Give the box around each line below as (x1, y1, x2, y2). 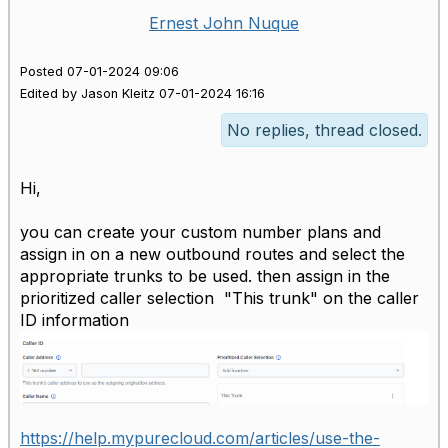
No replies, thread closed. (227, 120, 422, 141)
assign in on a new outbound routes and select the (20, 244, 405, 265)
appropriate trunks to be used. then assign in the (20, 266, 390, 287)
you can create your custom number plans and (20, 222, 381, 243)
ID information (20, 310, 129, 331)
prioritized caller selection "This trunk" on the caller (20, 288, 419, 309)
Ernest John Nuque (149, 13, 299, 34)
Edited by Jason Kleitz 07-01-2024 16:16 (20, 86, 265, 102)
